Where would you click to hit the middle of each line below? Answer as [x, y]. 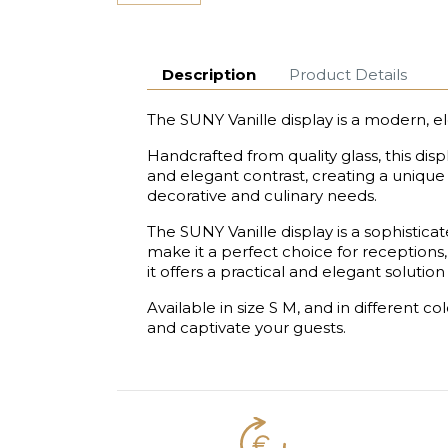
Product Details [348, 74]
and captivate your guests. [246, 327]
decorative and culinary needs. [262, 195]
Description [209, 74]
